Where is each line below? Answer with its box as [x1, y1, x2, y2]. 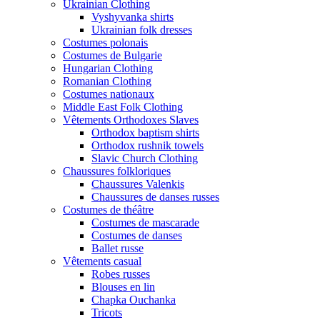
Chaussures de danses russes [91, 191, 219, 204]
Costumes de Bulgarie [63, 49, 162, 62]
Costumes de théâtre [63, 204, 154, 216]
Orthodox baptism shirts [91, 126, 199, 139]
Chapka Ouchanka [91, 294, 176, 306]
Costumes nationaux [63, 88, 154, 101]
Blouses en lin [91, 281, 155, 294]
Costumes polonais [63, 36, 148, 49]
